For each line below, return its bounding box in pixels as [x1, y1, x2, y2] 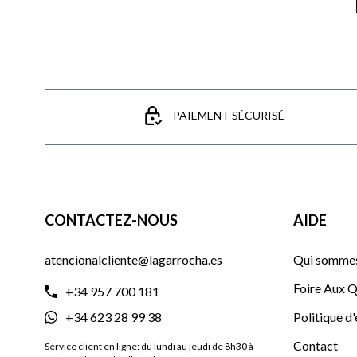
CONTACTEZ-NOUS [45, 210, 178, 229]
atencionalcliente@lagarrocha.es [45, 251, 222, 267]
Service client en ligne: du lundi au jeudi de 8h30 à [45, 339, 253, 352]
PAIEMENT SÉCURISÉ [173, 108, 285, 122]
